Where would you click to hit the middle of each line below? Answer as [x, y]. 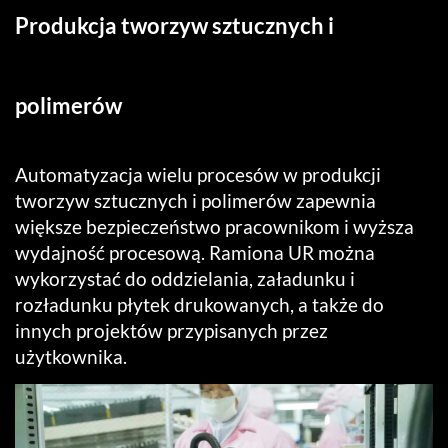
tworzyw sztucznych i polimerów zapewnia [195, 200]
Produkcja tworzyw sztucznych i [174, 25]
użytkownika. [71, 356]
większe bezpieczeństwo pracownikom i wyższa [214, 226]
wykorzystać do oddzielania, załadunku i [185, 278]
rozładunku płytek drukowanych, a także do [199, 304]
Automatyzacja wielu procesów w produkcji [198, 174]
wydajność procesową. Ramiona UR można [195, 252]
